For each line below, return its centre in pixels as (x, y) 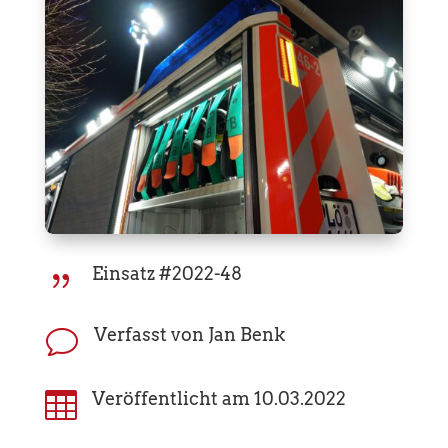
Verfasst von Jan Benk (189, 334)
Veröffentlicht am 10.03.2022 (218, 398)
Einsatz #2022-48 (166, 273)
